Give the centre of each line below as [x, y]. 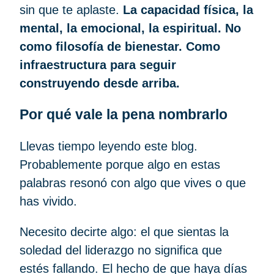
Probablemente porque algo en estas [120, 164]
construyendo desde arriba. [100, 83]
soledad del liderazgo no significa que [121, 250]
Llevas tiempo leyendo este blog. [109, 146]
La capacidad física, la [188, 10]
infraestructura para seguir [98, 65]
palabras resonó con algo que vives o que [133, 183]
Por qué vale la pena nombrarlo [125, 114]
